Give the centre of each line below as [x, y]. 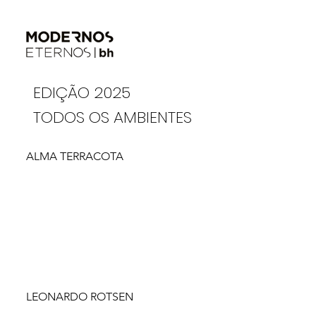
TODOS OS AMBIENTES [113, 117]
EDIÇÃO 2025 [82, 92]
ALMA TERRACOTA [75, 157]
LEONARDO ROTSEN [79, 296]
